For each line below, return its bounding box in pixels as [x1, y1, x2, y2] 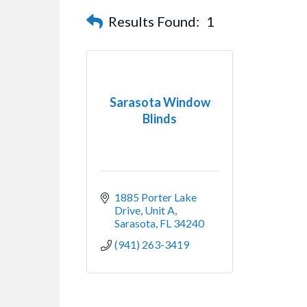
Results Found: [108, 13, 199, 30]
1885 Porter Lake [114, 191, 197, 204]
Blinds [143, 110, 177, 126]
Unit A [145, 204, 175, 217]
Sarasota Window [109, 94, 210, 110]
